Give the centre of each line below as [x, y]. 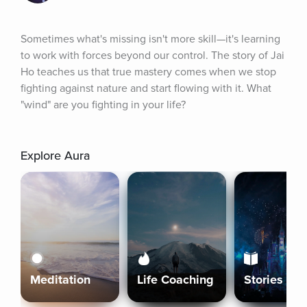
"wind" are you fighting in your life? [103, 105]
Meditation [60, 280]
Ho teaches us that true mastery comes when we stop [148, 72]
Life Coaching [175, 280]
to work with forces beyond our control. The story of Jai [152, 56]
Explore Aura [55, 156]
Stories [263, 280]
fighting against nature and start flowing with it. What [146, 88]
